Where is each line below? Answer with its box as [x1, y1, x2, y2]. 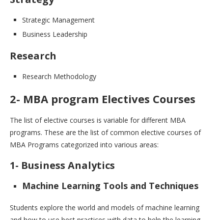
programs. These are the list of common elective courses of [10, 128, 201, 137]
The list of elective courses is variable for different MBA [10, 115, 186, 125]
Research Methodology [22, 72, 96, 82]
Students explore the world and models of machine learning [10, 203, 199, 213]
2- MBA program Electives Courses [10, 91, 195, 107]
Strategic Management [22, 15, 95, 25]
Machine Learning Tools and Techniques [22, 180, 198, 192]
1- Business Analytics [10, 159, 115, 172]
